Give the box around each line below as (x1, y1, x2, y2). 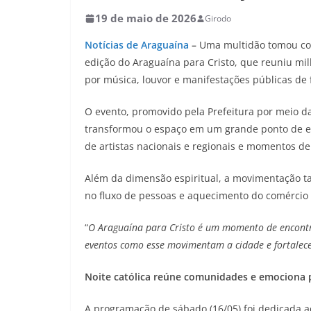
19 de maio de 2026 (95, 11, 196, 25)
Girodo (205, 12, 231, 24)
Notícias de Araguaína (85, 38, 189, 51)
